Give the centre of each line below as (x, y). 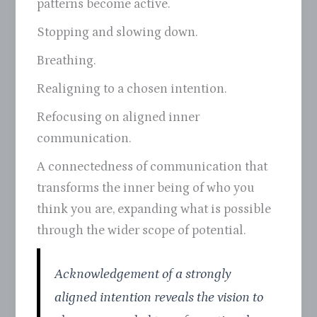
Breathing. (67, 61)
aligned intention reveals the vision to (159, 298)
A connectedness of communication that (152, 167)
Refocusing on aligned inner (119, 117)
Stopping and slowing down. (118, 33)
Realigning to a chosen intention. (132, 89)
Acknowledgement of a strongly (143, 274)
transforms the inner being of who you (146, 188)
